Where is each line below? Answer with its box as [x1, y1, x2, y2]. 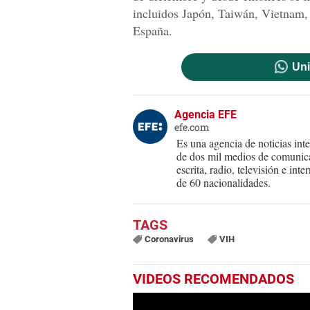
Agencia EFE [174, 108, 237, 122]
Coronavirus [144, 234, 194, 245]
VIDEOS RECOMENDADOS [133, 271, 294, 288]
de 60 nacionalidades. [176, 175, 271, 190]
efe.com [174, 120, 210, 134]
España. [133, 22, 172, 39]
